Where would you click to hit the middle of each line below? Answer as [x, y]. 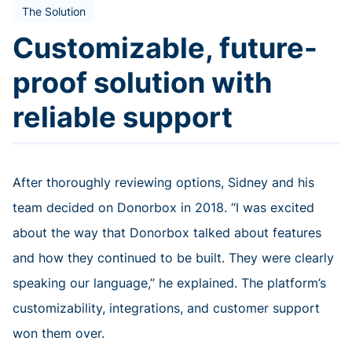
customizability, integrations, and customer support [166, 308]
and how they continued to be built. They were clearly [173, 258]
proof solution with [142, 83]
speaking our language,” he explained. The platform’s [169, 283]
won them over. [59, 334]
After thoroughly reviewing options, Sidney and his [163, 183]
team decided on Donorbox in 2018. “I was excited [163, 208]
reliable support [123, 117]
